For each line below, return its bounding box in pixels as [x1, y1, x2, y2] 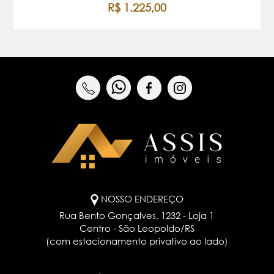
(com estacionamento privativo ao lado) [45, 235, 228, 246]
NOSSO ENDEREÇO [100, 193, 183, 204]
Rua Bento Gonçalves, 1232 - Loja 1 [59, 209, 215, 221]
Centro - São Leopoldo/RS [79, 222, 194, 234]
